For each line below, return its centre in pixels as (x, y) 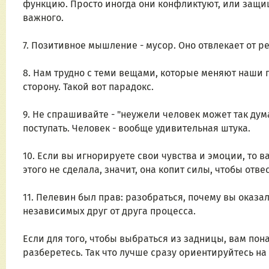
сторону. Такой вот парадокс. (88, 87)
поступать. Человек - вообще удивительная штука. (137, 128)
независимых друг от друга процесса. (109, 211)
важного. (43, 18)
